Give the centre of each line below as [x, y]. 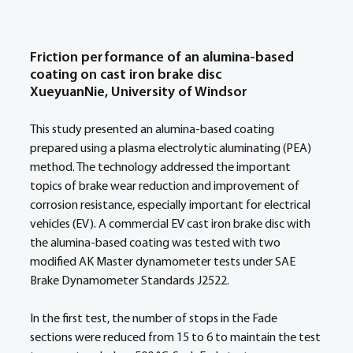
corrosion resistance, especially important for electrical [171, 206]
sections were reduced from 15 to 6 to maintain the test [176, 338]
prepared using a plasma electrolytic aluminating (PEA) [172, 149]
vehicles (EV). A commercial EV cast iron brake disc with [171, 225]
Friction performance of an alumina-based [163, 58]
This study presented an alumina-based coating [153, 130]
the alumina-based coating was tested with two [156, 243]
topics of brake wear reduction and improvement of [166, 187]
